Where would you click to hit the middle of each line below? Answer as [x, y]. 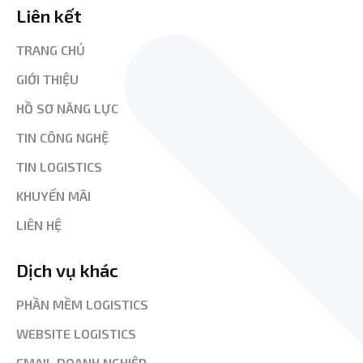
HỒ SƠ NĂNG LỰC [67, 108]
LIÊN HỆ [39, 224]
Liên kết [49, 15]
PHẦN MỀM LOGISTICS [82, 304]
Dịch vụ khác [67, 269]
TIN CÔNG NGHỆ [62, 137]
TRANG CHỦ [51, 49]
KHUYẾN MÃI [53, 195]
